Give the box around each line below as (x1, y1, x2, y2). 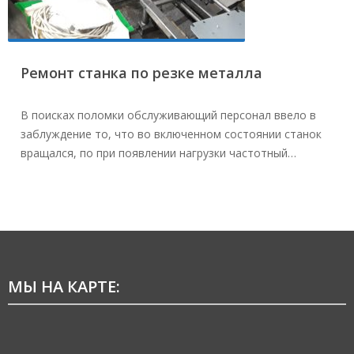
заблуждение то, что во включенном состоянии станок (21, 126, 322, 141)
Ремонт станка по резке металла (21, 62, 262, 82)
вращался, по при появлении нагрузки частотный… (21, 145, 296, 160)
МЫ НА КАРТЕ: (8, 275, 120, 297)
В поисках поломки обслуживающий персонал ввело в (21, 107, 316, 122)
